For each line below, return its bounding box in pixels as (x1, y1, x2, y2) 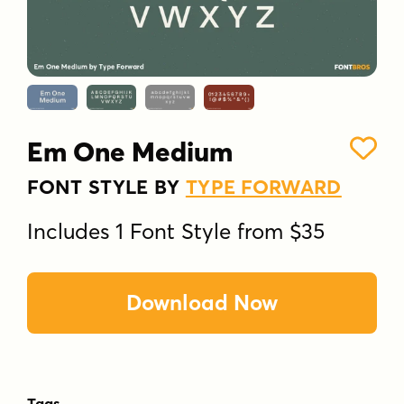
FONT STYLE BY (27, 173, 186, 199)
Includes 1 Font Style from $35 (27, 217, 326, 244)
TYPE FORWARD (185, 173, 342, 199)
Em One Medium (27, 135, 234, 170)
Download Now (125, 289, 278, 316)
